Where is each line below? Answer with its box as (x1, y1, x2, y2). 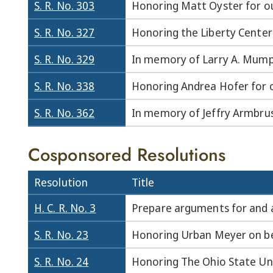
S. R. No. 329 (34, 52, 95, 66)
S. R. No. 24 (34, 254, 89, 269)
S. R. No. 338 (34, 79, 95, 93)
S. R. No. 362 (34, 105, 95, 120)
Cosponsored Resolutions (28, 142, 226, 168)
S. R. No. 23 (34, 227, 89, 242)
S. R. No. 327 (34, 25, 95, 40)
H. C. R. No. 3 (34, 200, 96, 215)
